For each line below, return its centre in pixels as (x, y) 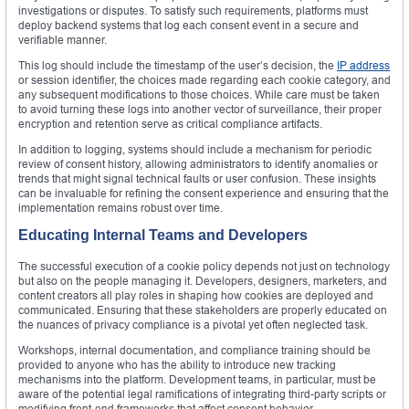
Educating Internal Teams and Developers (163, 236)
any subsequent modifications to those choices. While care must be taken (199, 95)
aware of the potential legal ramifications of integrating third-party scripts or (202, 394)
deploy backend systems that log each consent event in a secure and (189, 26)
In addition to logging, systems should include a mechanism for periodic (195, 150)
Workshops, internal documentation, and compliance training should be (194, 351)
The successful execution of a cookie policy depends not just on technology (204, 267)
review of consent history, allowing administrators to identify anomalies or (198, 164)
